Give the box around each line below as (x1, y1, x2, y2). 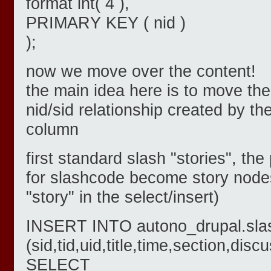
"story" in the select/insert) (26, 188, 219, 207)
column (26, 120, 79, 139)
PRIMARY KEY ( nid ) (26, 13, 186, 33)
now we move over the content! (26, 62, 256, 81)
